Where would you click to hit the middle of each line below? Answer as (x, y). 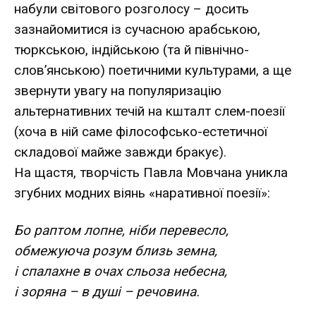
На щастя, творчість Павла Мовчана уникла (151, 172)
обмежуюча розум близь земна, (116, 250)
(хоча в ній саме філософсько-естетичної (141, 131)
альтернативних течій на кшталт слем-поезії (150, 111)
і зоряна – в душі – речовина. (107, 291)
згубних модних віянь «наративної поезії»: (142, 193)
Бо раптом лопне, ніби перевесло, (121, 230)
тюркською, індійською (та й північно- (132, 49)
